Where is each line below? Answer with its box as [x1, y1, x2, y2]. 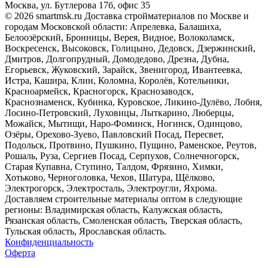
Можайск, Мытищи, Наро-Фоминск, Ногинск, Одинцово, [5, 118, 242, 129]
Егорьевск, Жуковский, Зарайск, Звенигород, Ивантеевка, [5, 65, 242, 75]
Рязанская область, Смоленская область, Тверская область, [5, 215, 242, 226]
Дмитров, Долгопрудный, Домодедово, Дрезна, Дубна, [5, 54, 229, 65]
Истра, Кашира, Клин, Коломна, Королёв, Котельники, [5, 75, 229, 86]
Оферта [5, 248, 35, 258]
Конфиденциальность [5, 237, 93, 248]
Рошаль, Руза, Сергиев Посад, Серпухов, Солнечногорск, [5, 151, 239, 162]
